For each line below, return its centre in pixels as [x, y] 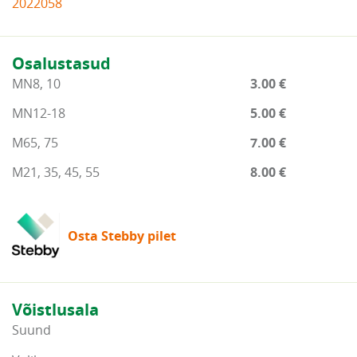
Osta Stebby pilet [122, 235]
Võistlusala [55, 310]
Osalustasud [61, 63]
